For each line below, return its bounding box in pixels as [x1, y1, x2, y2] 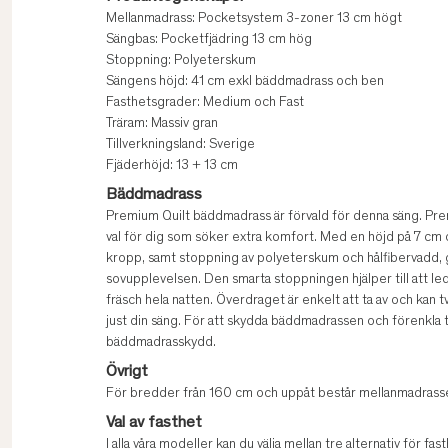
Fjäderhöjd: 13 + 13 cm [106, 159, 238, 174]
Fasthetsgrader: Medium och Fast [106, 96, 304, 111]
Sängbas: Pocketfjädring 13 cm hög [106, 33, 312, 48]
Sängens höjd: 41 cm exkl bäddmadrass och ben [106, 75, 384, 90]
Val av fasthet [106, 415, 202, 432]
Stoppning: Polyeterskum [106, 54, 256, 69]
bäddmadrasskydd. [106, 336, 216, 351]
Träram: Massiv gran [106, 117, 218, 132]
